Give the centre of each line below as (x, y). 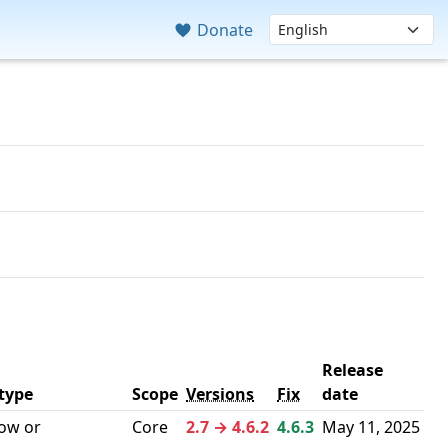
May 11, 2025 (371, 427)
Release (352, 370)
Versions (220, 394)
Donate (223, 29)
